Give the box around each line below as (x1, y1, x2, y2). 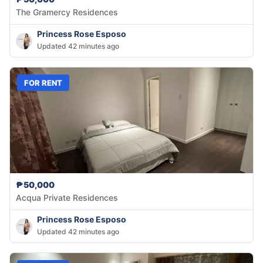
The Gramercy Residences (16, 7, 118, 18)
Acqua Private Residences (16, 193, 118, 203)
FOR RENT (24, 77, 62, 87)
